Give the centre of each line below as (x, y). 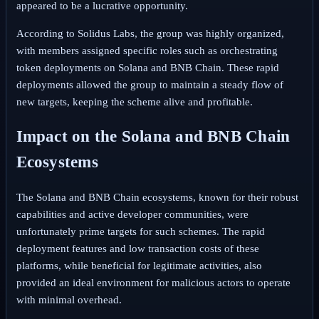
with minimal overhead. (69, 299)
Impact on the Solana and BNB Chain (153, 136)
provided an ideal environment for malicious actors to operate (153, 282)
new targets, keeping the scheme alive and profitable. (134, 102)
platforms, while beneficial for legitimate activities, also (139, 265)
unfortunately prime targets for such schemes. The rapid (140, 231)
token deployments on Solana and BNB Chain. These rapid (147, 68)
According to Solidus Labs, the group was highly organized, (150, 34)
